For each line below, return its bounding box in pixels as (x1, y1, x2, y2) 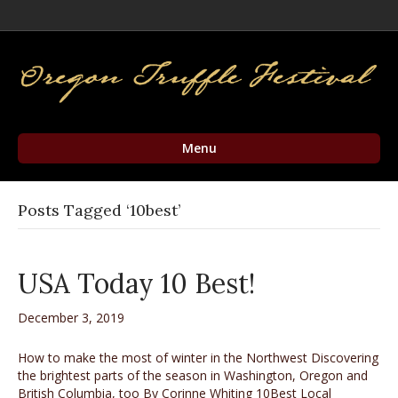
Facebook (155, 2, 204, 17)
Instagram (197, 2, 250, 17)
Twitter (176, 2, 214, 17)
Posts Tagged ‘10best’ (18, 199, 180, 220)
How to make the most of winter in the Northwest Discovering (18, 348, 378, 366)
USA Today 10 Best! (18, 266, 255, 300)
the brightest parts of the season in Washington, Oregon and (18, 366, 368, 384)
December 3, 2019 (18, 308, 124, 326)
